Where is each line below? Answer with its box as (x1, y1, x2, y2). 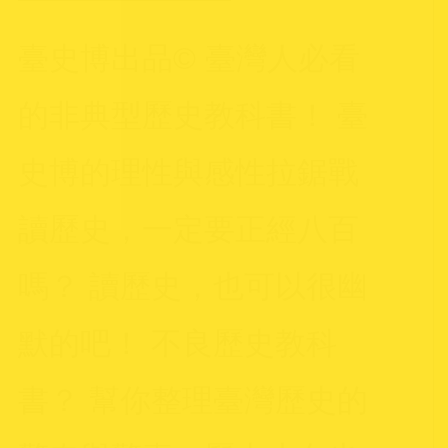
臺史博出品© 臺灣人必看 (18, 40, 361, 76)
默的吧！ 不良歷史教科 (18, 325, 338, 361)
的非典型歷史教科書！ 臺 (18, 97, 369, 133)
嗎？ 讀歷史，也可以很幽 (18, 268, 369, 304)
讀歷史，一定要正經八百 (18, 211, 360, 247)
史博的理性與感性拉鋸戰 (18, 154, 360, 190)
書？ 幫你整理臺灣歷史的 (18, 382, 369, 418)
